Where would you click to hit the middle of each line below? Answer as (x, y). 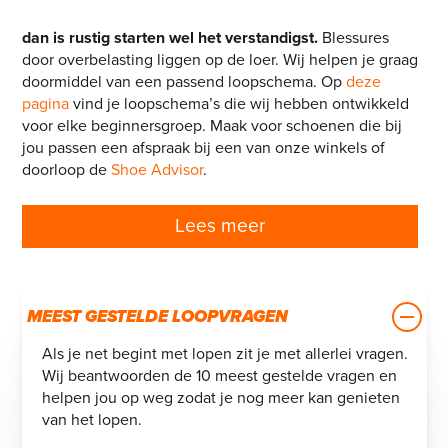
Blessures (353, 37)
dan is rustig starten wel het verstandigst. (169, 37)
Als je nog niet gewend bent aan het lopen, (251, 15)
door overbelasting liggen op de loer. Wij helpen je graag (219, 59)
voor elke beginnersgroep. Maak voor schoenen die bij (211, 125)
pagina (45, 103)
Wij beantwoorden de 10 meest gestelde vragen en (219, 375)
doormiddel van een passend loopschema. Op (183, 81)
